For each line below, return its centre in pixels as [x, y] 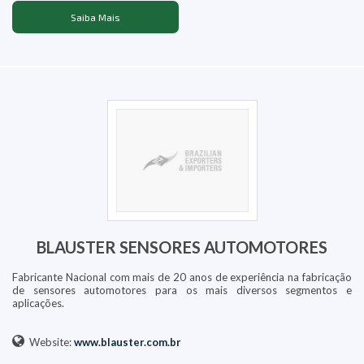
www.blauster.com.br [128, 342]
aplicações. [38, 303]
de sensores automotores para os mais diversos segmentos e [182, 290]
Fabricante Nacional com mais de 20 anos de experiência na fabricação [182, 277]
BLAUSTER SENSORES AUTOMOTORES [182, 247]
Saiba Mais [95, 17]
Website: [49, 342]
